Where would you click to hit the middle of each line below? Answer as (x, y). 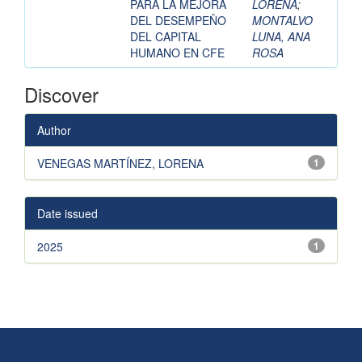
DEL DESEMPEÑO (178, 21)
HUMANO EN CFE (177, 53)
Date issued (67, 214)
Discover (61, 95)
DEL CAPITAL (166, 37)
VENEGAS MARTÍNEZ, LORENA (120, 164)
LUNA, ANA (281, 37)
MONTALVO (282, 21)
